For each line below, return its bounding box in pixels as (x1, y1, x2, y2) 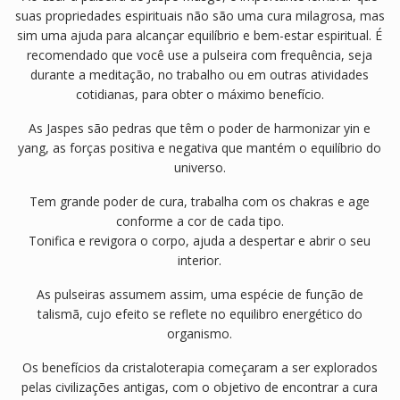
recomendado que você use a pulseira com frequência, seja (27, 46, 373, 64)
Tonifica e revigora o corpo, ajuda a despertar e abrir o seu (29, 232, 371, 250)
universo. (173, 159, 226, 177)
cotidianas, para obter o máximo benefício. (75, 86, 324, 104)
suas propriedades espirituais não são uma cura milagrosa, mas (14, 7, 385, 25)
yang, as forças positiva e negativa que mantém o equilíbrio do (18, 139, 382, 157)
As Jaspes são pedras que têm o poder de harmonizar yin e (29, 120, 371, 137)
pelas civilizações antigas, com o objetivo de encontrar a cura (21, 379, 379, 396)
